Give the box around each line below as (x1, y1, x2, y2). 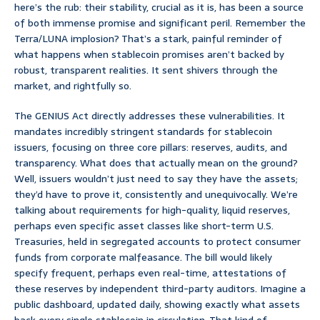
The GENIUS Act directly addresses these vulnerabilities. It (14, 108, 285, 124)
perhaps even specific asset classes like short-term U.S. (14, 218, 274, 234)
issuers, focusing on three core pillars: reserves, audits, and (14, 139, 287, 156)
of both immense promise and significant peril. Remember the (14, 15, 306, 31)
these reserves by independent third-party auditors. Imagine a (14, 281, 306, 297)
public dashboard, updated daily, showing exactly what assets (14, 296, 300, 313)
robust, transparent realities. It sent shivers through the (14, 62, 278, 79)
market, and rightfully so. (14, 78, 131, 94)
